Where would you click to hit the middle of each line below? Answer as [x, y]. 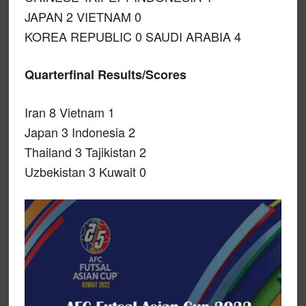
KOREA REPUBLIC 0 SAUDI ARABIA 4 [133, 36]
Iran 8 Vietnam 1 [69, 112]
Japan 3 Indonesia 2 [80, 132]
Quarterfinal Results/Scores [105, 74]
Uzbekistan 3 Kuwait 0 [85, 171]
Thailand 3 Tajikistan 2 [85, 152]
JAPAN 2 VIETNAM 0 [83, 16]
